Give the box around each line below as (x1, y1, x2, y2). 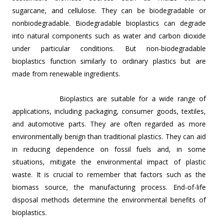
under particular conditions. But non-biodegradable (12, 44, 206, 54)
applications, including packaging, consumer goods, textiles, (12, 107, 206, 116)
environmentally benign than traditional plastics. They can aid (12, 132, 206, 142)
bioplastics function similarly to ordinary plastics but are (12, 56, 206, 66)
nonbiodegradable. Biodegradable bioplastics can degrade (12, 18, 206, 28)
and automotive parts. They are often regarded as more (12, 119, 206, 129)
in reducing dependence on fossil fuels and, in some (12, 145, 206, 154)
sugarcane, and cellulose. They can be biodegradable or (12, 6, 206, 16)
